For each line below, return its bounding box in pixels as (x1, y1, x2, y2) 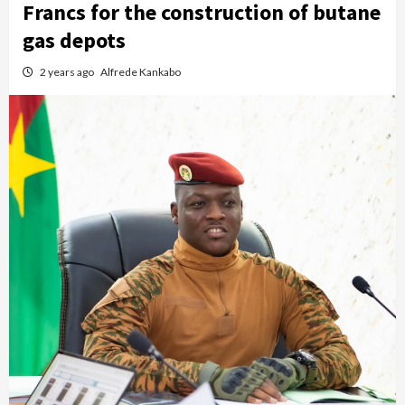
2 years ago (40, 65, 96, 79)
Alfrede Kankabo (100, 65, 181, 79)
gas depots (23, 26, 126, 54)
